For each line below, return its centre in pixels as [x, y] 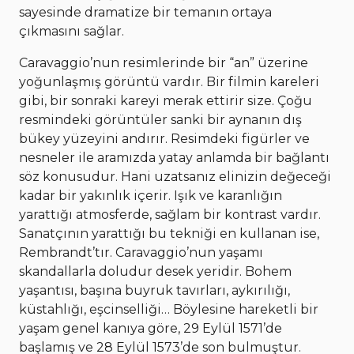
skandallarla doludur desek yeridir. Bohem [155, 271]
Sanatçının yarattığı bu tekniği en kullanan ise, [169, 233]
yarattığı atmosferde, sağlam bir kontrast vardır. [170, 214]
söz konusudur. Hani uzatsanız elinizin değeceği [175, 176]
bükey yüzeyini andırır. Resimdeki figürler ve [164, 138]
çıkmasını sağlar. [73, 31]
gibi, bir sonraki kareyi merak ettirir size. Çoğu [166, 100]
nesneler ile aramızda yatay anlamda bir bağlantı [174, 157]
